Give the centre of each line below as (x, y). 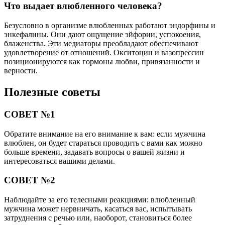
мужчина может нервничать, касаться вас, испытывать (98, 208)
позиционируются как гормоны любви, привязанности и (102, 61)
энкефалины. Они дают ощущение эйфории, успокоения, (102, 34)
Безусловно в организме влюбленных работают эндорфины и (110, 25)
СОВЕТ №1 (30, 114)
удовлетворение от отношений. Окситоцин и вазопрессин (104, 52)
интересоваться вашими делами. (60, 161)
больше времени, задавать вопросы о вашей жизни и (94, 152)
